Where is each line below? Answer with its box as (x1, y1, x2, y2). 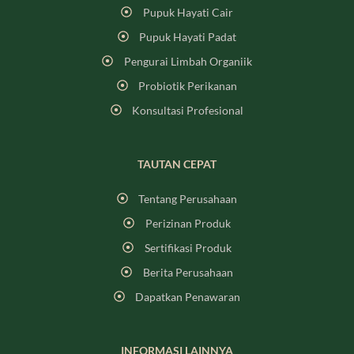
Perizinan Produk (145, 216, 231, 230)
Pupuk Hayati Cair (142, 5, 233, 19)
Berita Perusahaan (142, 265, 233, 279)
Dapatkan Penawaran (135, 289, 241, 303)
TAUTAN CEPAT (137, 156, 217, 171)
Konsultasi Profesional (132, 103, 244, 117)
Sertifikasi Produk (144, 240, 232, 254)
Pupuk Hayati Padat (139, 29, 237, 43)
